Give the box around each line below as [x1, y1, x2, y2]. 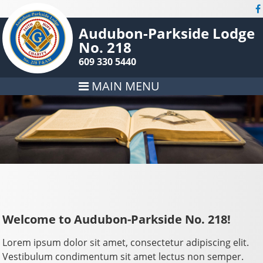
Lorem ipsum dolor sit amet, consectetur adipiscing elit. [2, 235, 249, 249]
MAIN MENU [89, 78, 160, 94]
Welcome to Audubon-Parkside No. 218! [2, 211, 231, 227]
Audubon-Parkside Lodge [79, 23, 255, 43]
